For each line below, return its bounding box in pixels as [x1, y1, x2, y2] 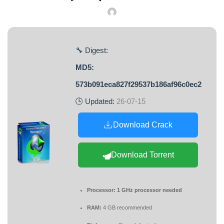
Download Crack [112, 120, 172, 129]
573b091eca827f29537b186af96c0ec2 [75, 80, 201, 88]
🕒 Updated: [75, 97, 116, 105]
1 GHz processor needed [115, 187, 182, 193]
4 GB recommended [101, 204, 152, 210]
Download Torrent [111, 150, 174, 159]
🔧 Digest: [75, 46, 108, 54]
